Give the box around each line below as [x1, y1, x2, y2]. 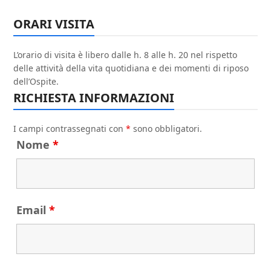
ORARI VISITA [13, 16, 95, 32]
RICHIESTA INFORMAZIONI [13, 90, 175, 106]
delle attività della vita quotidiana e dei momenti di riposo [13, 62, 249, 74]
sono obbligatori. [131, 123, 203, 134]
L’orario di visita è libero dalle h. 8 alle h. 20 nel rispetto [13, 49, 238, 60]
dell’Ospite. [13, 76, 59, 87]
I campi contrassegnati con [13, 123, 126, 134]
